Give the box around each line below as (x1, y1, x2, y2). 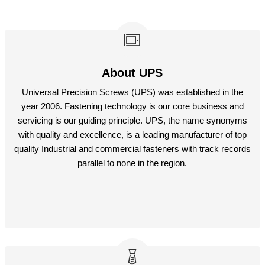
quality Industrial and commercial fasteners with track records (14, 143, 251, 154)
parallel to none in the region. (77, 157, 188, 168)
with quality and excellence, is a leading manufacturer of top (18, 129, 247, 140)
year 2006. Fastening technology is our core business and (21, 101, 244, 111)
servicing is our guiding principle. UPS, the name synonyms (17, 115, 247, 125)
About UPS (102, 66, 163, 79)
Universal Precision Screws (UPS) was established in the (21, 86, 243, 97)
